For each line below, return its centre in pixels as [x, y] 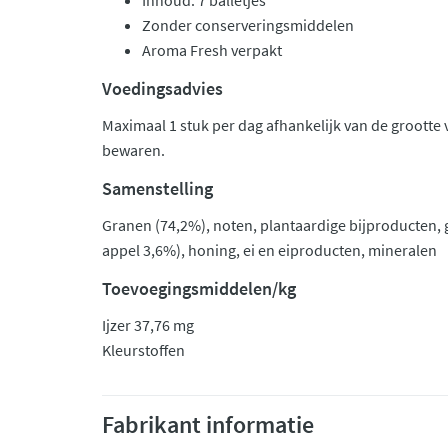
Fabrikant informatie [208, 424]
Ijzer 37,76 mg [148, 325]
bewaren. [133, 150]
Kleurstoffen [143, 350]
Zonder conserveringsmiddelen [248, 25]
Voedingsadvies [162, 88]
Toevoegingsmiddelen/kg [199, 288]
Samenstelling [157, 188]
